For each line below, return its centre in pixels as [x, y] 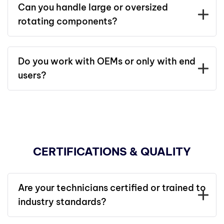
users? [32, 75]
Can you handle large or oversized [93, 7]
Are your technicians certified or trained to [112, 188]
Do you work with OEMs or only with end [107, 61]
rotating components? [68, 21]
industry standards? [62, 202]
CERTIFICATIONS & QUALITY [112, 151]
